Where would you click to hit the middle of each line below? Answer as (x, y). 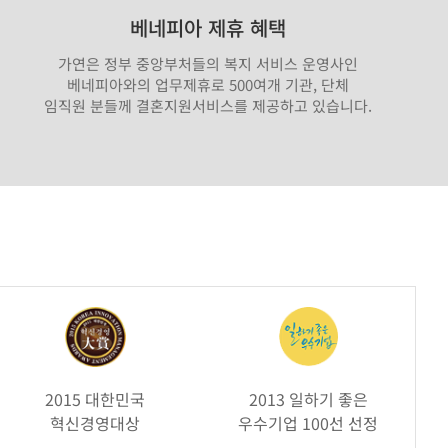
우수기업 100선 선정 (308, 422)
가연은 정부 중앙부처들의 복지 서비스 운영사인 (208, 63)
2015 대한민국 (95, 398)
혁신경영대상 (95, 422)
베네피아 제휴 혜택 (208, 27)
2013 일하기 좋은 (308, 398)
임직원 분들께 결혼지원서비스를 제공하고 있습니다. (208, 105)
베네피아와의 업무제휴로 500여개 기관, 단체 (208, 84)
